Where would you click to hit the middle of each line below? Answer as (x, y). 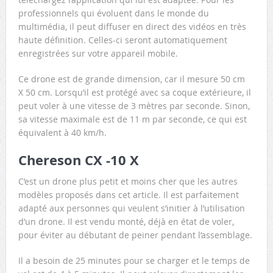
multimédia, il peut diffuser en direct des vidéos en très (132, 26)
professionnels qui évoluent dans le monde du (113, 13)
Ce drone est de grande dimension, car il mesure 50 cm (131, 79)
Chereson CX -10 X (78, 160)
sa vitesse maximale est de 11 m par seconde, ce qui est (132, 119)
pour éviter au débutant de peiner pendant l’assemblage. (135, 235)
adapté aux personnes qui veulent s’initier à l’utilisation (131, 208)
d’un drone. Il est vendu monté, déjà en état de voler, (126, 221)
